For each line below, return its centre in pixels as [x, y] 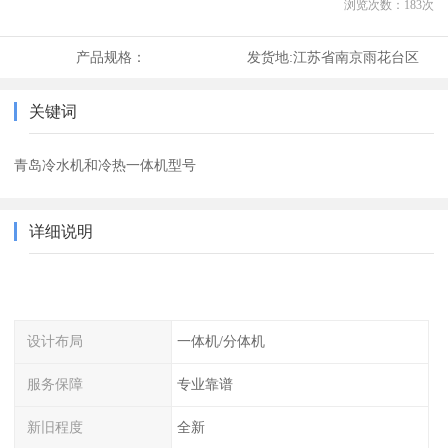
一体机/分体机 [220, 341]
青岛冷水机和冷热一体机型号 [105, 165]
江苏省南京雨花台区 [355, 57]
